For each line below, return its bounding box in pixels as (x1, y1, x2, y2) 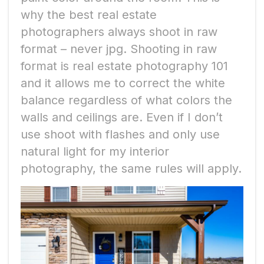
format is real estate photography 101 (21, 58, 228, 73)
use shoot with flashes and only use (21, 127, 220, 141)
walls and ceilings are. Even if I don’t (21, 110, 223, 124)
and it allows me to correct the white (21, 75, 225, 90)
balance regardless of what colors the (21, 93, 232, 107)
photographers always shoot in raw (21, 24, 217, 39)
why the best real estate (21, 7, 157, 22)
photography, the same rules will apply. (21, 161, 242, 176)
